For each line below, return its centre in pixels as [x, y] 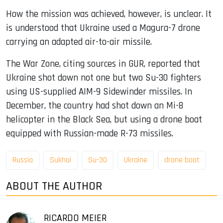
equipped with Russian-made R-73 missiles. [90, 134]
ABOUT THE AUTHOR [54, 186]
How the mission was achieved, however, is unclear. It [109, 14]
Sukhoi [60, 160]
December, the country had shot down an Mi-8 [95, 106]
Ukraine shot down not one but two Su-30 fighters [104, 78]
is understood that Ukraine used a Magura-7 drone [103, 28]
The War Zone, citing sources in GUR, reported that [103, 64]
